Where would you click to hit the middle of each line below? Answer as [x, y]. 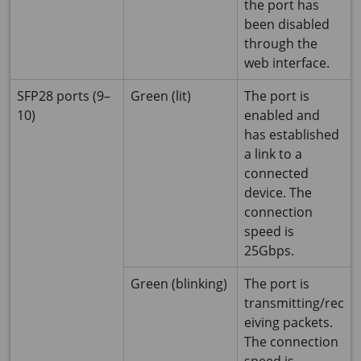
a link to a [273, 154]
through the [281, 44]
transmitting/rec [294, 303]
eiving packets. [288, 323]
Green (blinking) [179, 284]
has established [292, 135]
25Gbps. [269, 251]
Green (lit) [161, 96]
